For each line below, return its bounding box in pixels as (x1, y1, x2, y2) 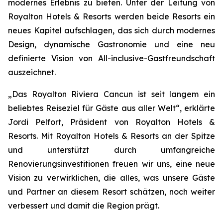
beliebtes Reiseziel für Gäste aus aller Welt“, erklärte (8, 103, 215, 113)
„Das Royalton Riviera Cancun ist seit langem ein (8, 89, 215, 99)
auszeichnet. (8, 67, 56, 77)
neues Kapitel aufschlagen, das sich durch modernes (8, 25, 215, 35)
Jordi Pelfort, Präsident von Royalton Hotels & (8, 117, 215, 127)
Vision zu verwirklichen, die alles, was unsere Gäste (8, 173, 215, 183)
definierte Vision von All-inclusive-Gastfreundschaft (8, 53, 215, 63)
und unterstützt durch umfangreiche (8, 145, 215, 155)
